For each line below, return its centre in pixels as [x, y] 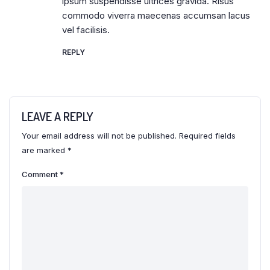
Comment [41, 174]
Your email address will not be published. [99, 136]
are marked [45, 150]
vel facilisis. [86, 30]
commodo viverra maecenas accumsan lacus [156, 15]
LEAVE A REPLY [58, 116]
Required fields [207, 136]
